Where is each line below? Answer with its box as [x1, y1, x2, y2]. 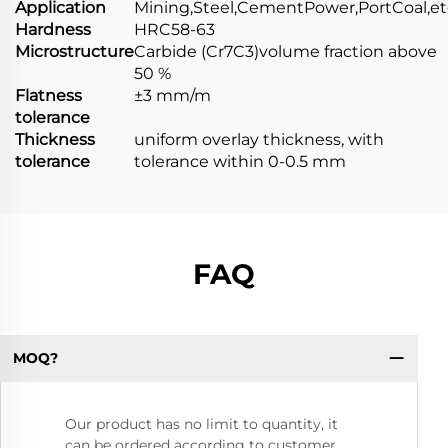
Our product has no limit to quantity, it [65, 414, 338, 433]
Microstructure [15, 42, 134, 62]
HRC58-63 [134, 20, 215, 40]
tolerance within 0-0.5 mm [134, 152, 346, 172]
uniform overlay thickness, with [134, 130, 384, 150]
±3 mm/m [134, 86, 211, 106]
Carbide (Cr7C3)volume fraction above [134, 42, 437, 62]
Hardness [15, 20, 91, 40]
